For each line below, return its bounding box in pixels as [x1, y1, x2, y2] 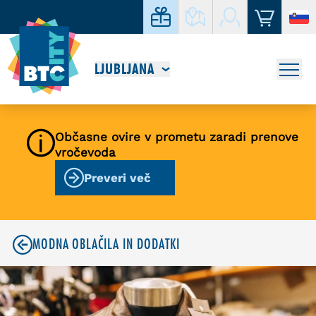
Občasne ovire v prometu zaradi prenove [55, 130, 298, 144]
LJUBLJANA [95, 61, 154, 78]
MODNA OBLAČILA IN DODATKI [32, 237, 180, 252]
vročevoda [55, 145, 116, 159]
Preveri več [84, 171, 151, 185]
